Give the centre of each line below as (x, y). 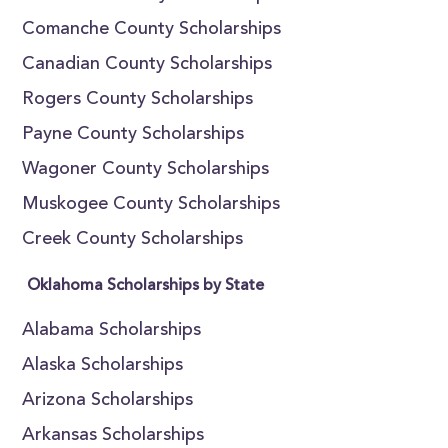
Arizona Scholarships (108, 401)
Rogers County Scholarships (138, 100)
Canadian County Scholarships (147, 65)
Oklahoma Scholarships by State (146, 286)
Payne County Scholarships (133, 135)
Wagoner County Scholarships (146, 170)
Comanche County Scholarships (152, 30)
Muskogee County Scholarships (151, 205)
